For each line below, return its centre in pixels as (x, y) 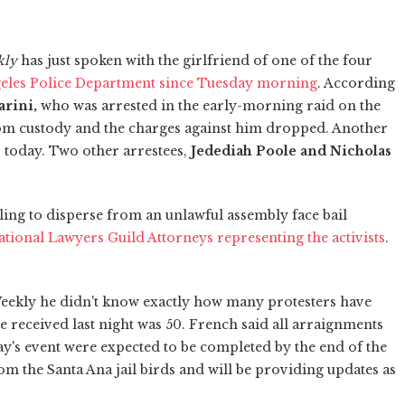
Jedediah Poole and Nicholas (291, 151)
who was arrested (99, 105)
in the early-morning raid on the (271, 105)
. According (356, 83)
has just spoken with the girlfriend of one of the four (195, 60)
